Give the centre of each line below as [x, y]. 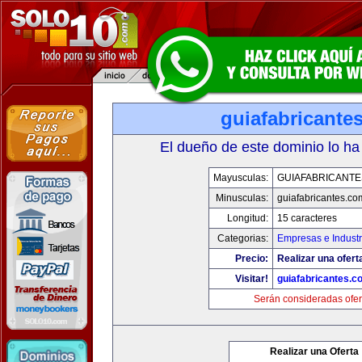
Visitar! [251, 279]
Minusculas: [242, 198]
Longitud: [247, 218]
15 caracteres [307, 218]
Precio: [251, 259]
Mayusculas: [240, 178]
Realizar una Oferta [314, 351]
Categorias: [242, 238]
